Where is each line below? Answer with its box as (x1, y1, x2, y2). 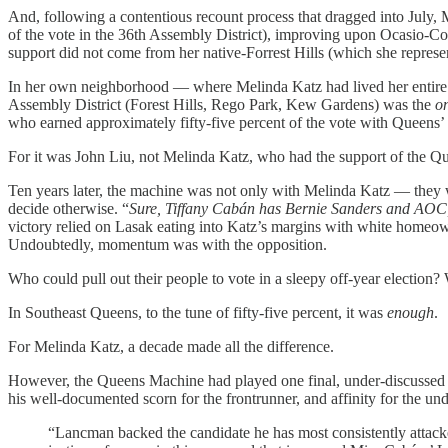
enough (387, 303, 434, 321)
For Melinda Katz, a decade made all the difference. (8, 337, 334, 355)
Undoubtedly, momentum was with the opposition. (8, 235, 327, 253)
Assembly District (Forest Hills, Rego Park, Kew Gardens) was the (8, 95, 435, 113)
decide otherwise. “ (8, 199, 129, 217)
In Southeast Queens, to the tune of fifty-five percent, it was (8, 303, 387, 321)
